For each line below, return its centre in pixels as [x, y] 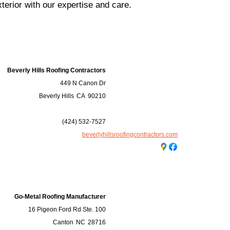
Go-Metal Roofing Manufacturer [60, 197]
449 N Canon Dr [83, 83]
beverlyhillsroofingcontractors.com [130, 135]
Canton [63, 222]
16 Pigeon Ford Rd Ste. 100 [67, 209]
